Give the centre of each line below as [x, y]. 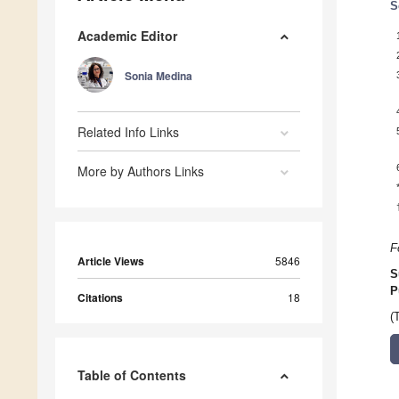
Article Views [111, 261]
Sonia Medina [159, 76]
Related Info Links [128, 132]
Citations [100, 298]
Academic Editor [127, 36]
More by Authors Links [141, 171]
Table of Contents [132, 375]
